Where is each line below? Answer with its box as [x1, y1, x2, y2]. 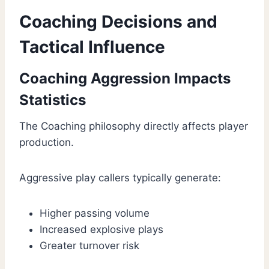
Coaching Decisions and [19, 11, 217, 32]
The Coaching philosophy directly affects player [19, 120, 248, 133]
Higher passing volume [40, 207, 150, 220]
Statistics [19, 91, 86, 109]
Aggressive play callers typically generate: [19, 172, 221, 184]
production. [19, 136, 74, 149]
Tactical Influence [19, 37, 165, 58]
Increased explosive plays [40, 223, 163, 236]
